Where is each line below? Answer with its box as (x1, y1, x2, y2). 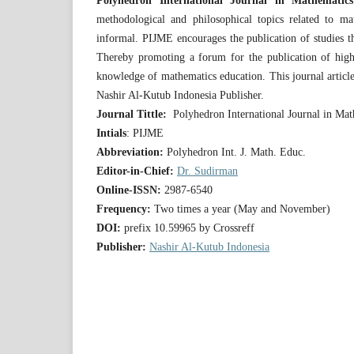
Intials (96, 127, 126, 139)
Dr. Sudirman (177, 165, 238, 177)
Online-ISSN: (96, 184, 164, 196)
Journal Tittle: (96, 108, 167, 120)
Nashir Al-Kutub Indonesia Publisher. (96, 89, 264, 101)
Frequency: (96, 203, 151, 215)
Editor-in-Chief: (96, 165, 177, 177)
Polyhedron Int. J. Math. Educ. (164, 146, 306, 158)
